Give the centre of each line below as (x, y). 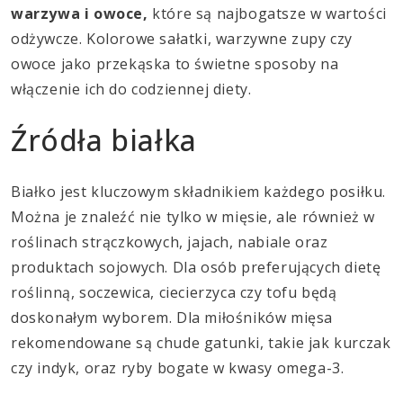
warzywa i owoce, (80, 13)
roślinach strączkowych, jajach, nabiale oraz (170, 242)
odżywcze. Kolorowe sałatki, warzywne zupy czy (182, 38)
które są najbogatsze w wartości (267, 13)
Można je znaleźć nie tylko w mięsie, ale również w (193, 216)
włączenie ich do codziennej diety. (131, 89)
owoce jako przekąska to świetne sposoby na (175, 63)
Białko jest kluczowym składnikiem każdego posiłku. (198, 191)
